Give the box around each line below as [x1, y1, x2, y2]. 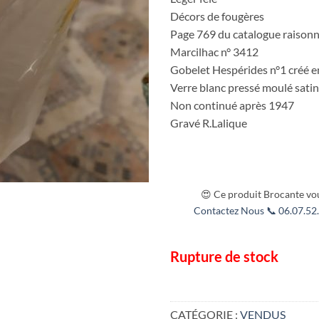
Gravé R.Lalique [170, 115, 247, 130]
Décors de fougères [170, 9, 264, 23]
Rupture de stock [170, 248, 278, 266]
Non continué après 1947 [170, 98, 294, 112]
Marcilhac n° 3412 [170, 44, 258, 58]
